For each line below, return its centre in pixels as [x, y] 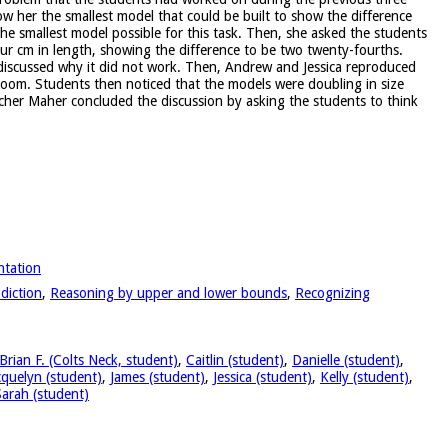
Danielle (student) [346, 359]
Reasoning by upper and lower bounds [168, 292]
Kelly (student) [364, 376]
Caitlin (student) [235, 359]
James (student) [157, 376]
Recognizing [332, 292]
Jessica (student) [262, 376]
